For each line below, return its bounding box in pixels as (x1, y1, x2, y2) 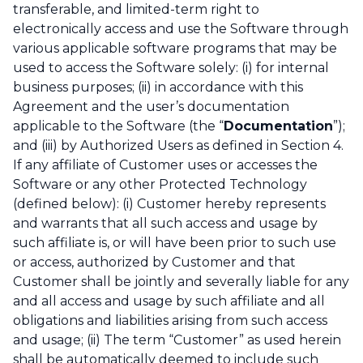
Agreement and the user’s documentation (13, 99, 289, 115)
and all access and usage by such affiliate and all (13, 293, 325, 310)
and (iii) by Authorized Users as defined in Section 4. (13, 138, 344, 154)
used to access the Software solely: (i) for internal (13, 60, 329, 76)
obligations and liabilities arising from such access (13, 313, 327, 329)
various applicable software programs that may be (13, 41, 337, 57)
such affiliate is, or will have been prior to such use (13, 235, 336, 251)
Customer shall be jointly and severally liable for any (13, 274, 349, 290)
